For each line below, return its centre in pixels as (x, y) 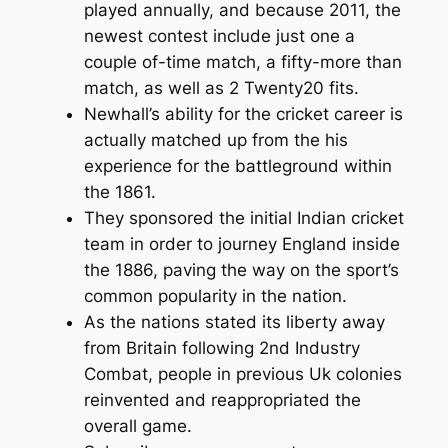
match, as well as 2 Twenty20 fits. (221, 87)
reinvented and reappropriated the (222, 399)
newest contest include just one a (219, 35)
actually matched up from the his (215, 139)
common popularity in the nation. (215, 295)
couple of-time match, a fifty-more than (242, 61)
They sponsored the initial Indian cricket (243, 217)
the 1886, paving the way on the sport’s (241, 269)
